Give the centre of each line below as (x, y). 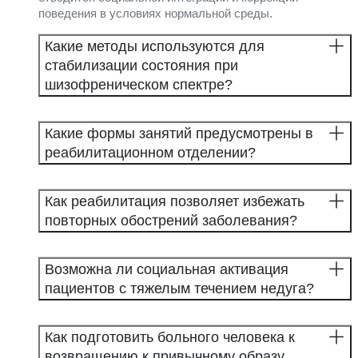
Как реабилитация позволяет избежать (175, 201)
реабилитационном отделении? (150, 152)
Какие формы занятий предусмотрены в (179, 133)
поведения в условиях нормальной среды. (155, 13)
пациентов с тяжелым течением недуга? (179, 288)
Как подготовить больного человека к (170, 337)
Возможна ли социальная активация (167, 269)
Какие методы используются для (155, 46)
